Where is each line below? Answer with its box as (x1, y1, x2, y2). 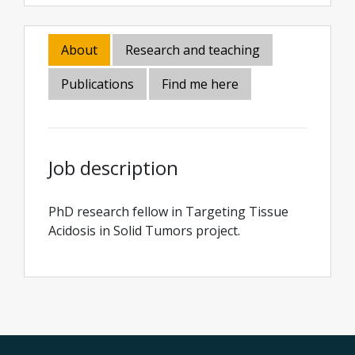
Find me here (162, 75, 239, 93)
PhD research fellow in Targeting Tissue (48, 203, 288, 220)
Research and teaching (125, 41, 260, 59)
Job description (48, 155, 178, 181)
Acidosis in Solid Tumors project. (48, 222, 243, 239)
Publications (61, 75, 134, 93)
